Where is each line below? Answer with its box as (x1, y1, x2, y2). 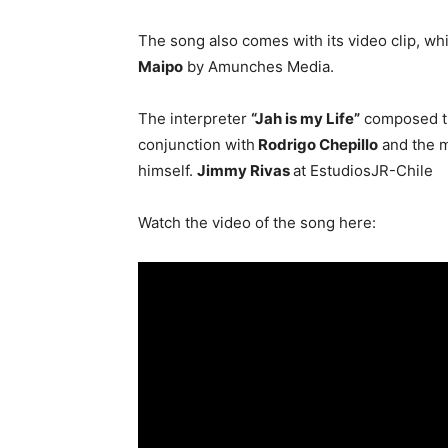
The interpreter (138, 109, 251, 129)
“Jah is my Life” (251, 109, 360, 129)
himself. (138, 161, 197, 181)
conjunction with (138, 135, 255, 155)
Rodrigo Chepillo (255, 135, 378, 155)
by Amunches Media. (183, 57, 334, 77)
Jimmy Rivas (197, 161, 293, 181)
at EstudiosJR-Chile (293, 161, 433, 181)
